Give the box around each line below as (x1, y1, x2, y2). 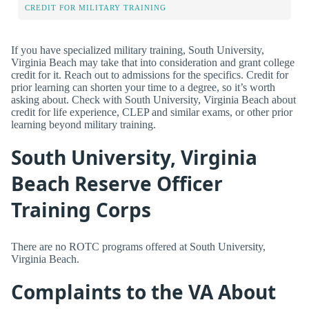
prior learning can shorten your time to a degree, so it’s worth (11, 81, 275, 93)
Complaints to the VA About (11, 278, 276, 305)
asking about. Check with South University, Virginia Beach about (11, 93, 296, 106)
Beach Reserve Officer (11, 170, 223, 197)
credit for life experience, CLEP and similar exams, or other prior (11, 106, 292, 118)
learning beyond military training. (11, 118, 156, 130)
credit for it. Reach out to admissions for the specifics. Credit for (11, 68, 288, 81)
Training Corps (11, 196, 151, 223)
